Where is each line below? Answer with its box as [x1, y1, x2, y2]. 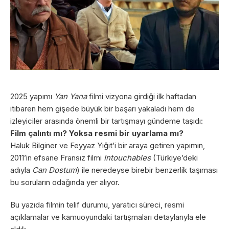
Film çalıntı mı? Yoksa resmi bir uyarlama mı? [10, 128, 184, 138]
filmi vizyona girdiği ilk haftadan [87, 91, 196, 101]
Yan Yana [54, 91, 87, 101]
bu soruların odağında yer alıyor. [10, 177, 120, 187]
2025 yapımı [10, 91, 54, 101]
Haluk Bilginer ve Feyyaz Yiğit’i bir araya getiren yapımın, [10, 140, 205, 150]
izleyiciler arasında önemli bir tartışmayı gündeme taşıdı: [10, 116, 203, 126]
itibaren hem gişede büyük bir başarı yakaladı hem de [10, 103, 195, 113]
